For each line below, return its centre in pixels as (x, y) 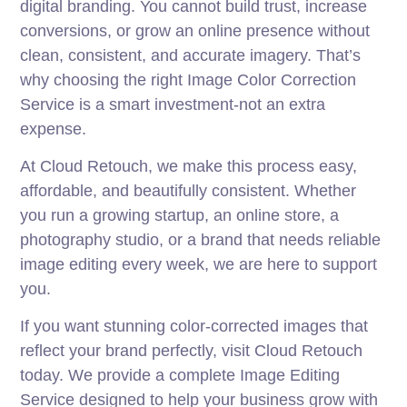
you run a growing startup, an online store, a (180, 216)
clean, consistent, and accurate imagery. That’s (191, 56)
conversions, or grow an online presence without (195, 31)
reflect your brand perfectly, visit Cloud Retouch (192, 351)
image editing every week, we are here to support (199, 265)
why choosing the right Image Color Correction (189, 80)
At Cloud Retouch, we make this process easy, (189, 167)
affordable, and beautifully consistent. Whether (189, 191)
